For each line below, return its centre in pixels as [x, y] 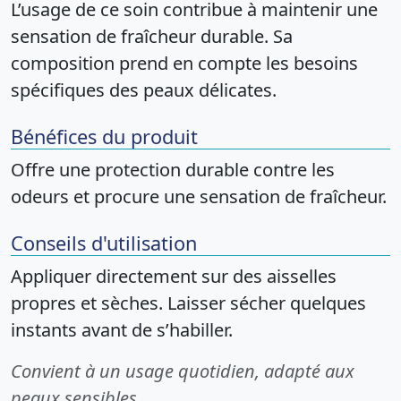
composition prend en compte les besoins [184, 63]
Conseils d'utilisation [104, 243]
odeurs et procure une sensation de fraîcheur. [199, 196]
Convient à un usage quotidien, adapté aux [183, 371]
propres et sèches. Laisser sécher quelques [188, 303]
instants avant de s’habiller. [122, 330]
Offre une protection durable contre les [173, 170]
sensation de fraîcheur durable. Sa [152, 36]
